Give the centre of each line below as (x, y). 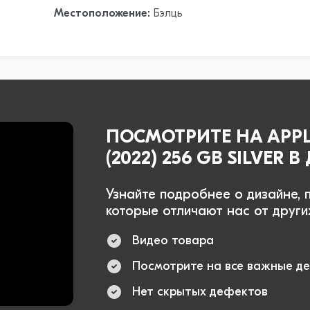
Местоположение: (102, 13)
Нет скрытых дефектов (200, 293)
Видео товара (173, 241)
